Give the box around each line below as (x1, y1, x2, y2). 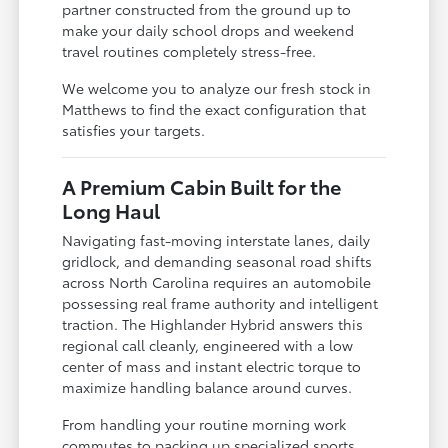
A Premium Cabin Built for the (62, 171, 342, 200)
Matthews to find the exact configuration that (62, 98, 367, 119)
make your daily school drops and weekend (62, 19, 355, 40)
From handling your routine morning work (62, 413, 347, 434)
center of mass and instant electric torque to (62, 355, 362, 376)
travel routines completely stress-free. (62, 40, 317, 61)
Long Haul (62, 195, 161, 224)
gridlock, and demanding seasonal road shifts (62, 250, 373, 271)
